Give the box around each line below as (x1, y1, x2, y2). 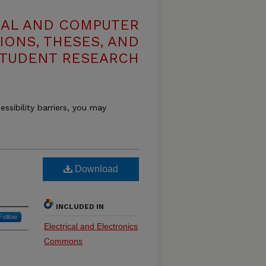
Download (72, 164, 118, 174)
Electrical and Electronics (44, 221, 138, 231)
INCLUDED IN (56, 202, 104, 211)
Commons (44, 236, 83, 246)
